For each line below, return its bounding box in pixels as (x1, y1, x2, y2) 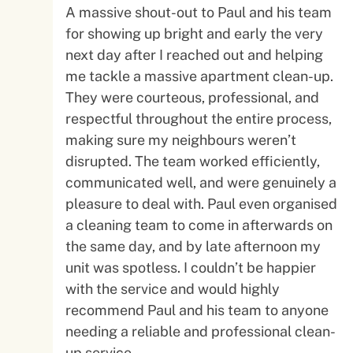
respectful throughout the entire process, (65, 110, 333, 127)
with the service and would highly (65, 281, 281, 297)
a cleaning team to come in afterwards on (65, 217, 333, 233)
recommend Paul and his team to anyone (65, 302, 329, 318)
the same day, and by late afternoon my (65, 238, 321, 255)
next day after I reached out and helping (65, 46, 324, 63)
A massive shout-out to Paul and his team (65, 4, 333, 20)
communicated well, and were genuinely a (65, 174, 337, 191)
